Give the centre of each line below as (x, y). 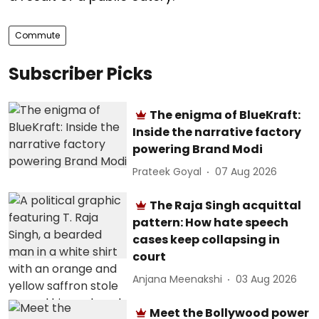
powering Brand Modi (198, 149)
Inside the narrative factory (217, 132)
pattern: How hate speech (211, 222)
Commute (37, 35)
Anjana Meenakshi (178, 279)
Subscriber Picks (80, 73)
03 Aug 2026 (267, 279)
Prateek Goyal (167, 172)
